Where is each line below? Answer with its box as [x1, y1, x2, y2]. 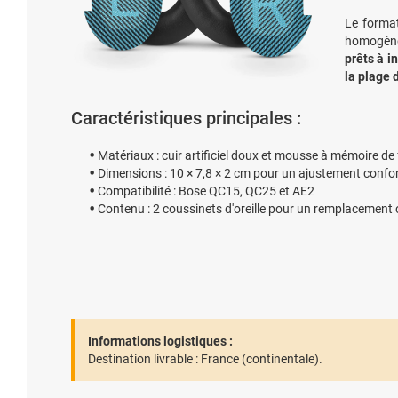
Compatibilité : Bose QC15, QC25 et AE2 [98, 184, 314, 198]
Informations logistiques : [88, 334, 233, 348]
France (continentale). [198, 352, 322, 366]
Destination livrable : [88, 352, 198, 366]
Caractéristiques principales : [71, 107, 301, 129]
